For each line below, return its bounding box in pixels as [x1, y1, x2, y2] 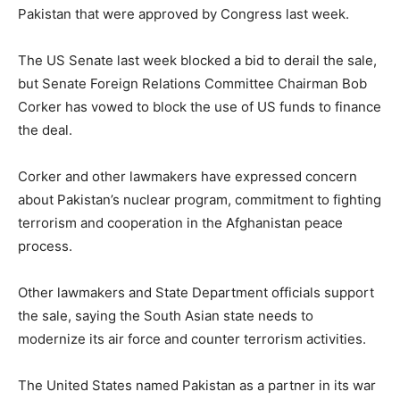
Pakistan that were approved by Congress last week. [18, 4, 349, 22]
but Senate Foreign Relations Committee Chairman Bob [18, 74, 367, 92]
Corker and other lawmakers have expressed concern [18, 167, 357, 185]
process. [18, 237, 72, 254]
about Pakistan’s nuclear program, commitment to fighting [18, 190, 381, 208]
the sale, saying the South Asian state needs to [18, 306, 313, 324]
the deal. [18, 121, 72, 138]
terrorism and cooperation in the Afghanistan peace [18, 213, 343, 231]
